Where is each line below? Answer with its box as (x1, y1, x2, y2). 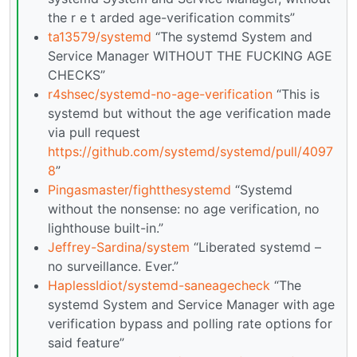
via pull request (48, 124, 140, 140)
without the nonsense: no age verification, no (48, 200, 320, 217)
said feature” (48, 334, 124, 351)
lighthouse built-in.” (48, 219, 163, 236)
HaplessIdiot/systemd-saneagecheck (48, 277, 270, 293)
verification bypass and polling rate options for (48, 315, 332, 331)
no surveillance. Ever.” (48, 257, 178, 274)
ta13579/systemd (48, 28, 151, 45)
